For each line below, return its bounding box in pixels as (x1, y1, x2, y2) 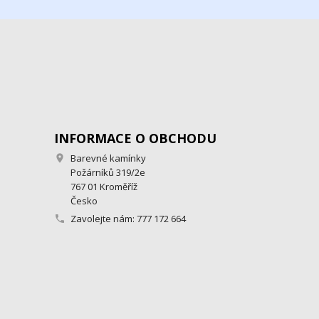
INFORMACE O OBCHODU (54, 129, 216, 147)
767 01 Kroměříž (70, 179, 137, 193)
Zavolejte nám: (70, 211, 137, 225)
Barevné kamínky (70, 151, 146, 164)
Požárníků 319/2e (70, 165, 145, 179)
